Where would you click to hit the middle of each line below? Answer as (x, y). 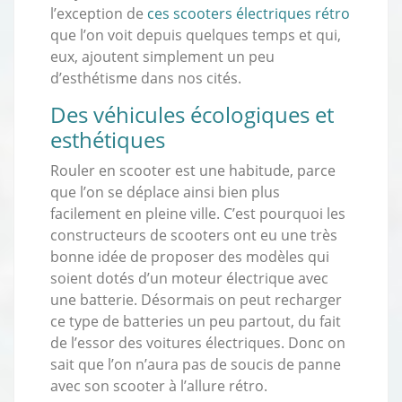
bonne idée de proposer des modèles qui (190, 256)
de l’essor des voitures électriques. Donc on (198, 342)
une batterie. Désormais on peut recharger (196, 299)
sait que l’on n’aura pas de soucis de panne (196, 364)
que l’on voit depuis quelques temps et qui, (196, 35)
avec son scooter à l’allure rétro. (159, 385)
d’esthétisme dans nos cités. (146, 78)
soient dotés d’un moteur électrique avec (189, 278)
